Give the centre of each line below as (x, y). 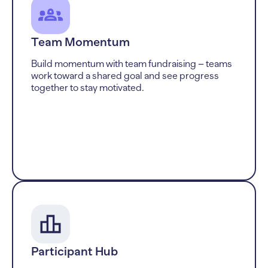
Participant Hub (74, 251)
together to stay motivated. (88, 88)
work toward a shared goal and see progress (125, 76)
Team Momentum (80, 42)
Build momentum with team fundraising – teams (132, 64)
